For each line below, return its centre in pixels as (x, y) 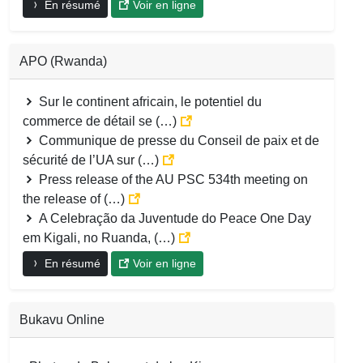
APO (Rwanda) (63, 61)
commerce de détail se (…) (101, 121)
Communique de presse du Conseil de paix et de (177, 140)
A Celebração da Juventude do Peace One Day (173, 218)
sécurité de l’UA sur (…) (92, 160)
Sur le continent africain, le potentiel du (149, 101)
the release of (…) (75, 199)
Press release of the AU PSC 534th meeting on (172, 179)
